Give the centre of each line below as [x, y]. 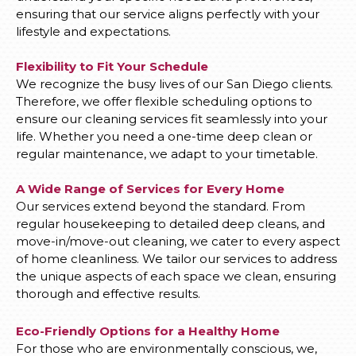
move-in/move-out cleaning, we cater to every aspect [178, 242]
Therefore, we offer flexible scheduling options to [164, 102]
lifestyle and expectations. [93, 32]
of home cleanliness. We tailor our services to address [176, 259]
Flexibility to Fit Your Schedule [112, 67]
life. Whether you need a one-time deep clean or [164, 137]
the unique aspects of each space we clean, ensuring [176, 277]
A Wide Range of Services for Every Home [150, 189]
